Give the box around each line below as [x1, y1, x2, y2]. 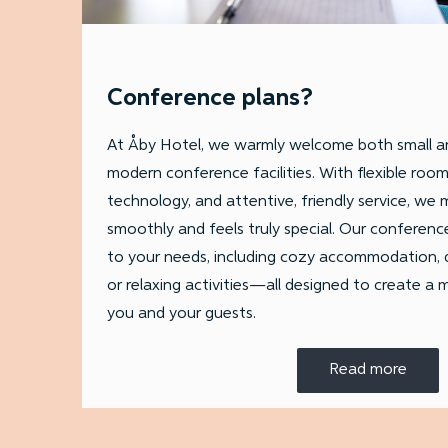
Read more [328, 362, 407, 379]
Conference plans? [107, 85, 313, 110]
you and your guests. [107, 305, 256, 322]
